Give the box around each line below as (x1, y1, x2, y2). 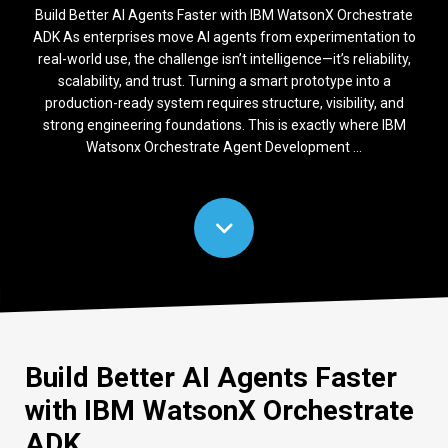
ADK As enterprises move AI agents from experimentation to (32, 29, 416, 45)
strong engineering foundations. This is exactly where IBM (42, 117, 406, 133)
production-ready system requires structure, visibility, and (44, 95, 404, 111)
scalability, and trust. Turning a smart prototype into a (57, 73, 391, 89)
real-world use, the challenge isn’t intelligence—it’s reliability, (37, 51, 411, 67)
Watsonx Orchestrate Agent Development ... (86, 139, 362, 155)
